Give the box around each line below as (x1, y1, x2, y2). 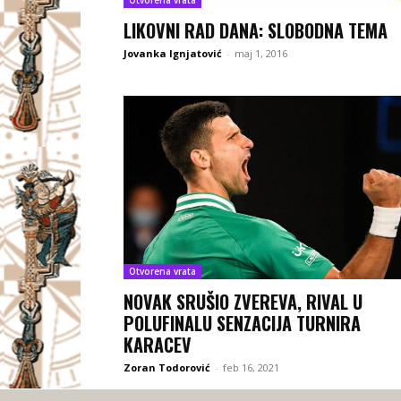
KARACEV (124, 331, 192, 359)
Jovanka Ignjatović (124, 46, 222, 60)
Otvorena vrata (129, 265, 196, 278)
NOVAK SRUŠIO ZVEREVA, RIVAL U (124, 288, 363, 316)
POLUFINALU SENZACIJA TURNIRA (124, 310, 361, 337)
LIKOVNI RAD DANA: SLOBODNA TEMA (124, 16, 388, 44)
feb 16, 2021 (223, 361, 279, 375)
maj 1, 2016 (235, 46, 287, 60)
